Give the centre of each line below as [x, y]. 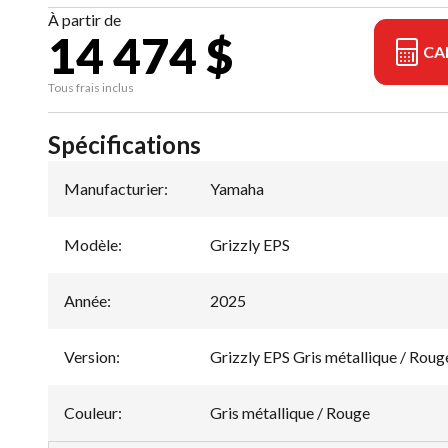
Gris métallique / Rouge [290, 413]
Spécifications [124, 145]
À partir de [84, 20]
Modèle [91, 245]
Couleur [91, 413]
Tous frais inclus [91, 88]
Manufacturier [114, 189]
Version [90, 357]
